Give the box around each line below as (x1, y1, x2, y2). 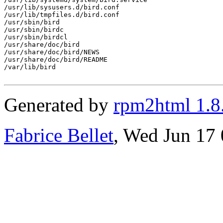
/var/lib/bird (4, 63, 56, 71)
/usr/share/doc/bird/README (4, 55, 108, 63)
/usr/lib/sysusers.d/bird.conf (4, 3, 119, 11)
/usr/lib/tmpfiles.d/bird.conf (4, 10, 119, 18)
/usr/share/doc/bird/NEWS (4, 48, 100, 56)
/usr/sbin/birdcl (4, 33, 68, 41)
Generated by (4, 94, 113, 115)
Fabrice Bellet (4, 124, 113, 146)
